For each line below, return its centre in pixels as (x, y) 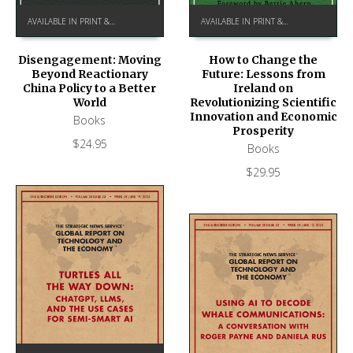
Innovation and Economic (263, 116)
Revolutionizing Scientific (264, 102)
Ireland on (264, 88)
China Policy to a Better (90, 89)
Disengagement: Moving (89, 60)
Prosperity (264, 130)
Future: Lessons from (263, 74)
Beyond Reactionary (89, 74)
